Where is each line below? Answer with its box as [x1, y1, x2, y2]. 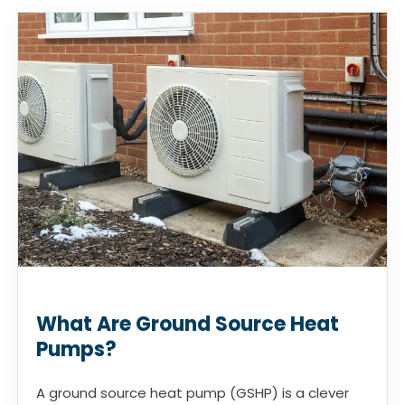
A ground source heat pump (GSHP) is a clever [36, 382, 349, 402]
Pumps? [36, 334, 117, 363]
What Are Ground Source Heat [36, 309, 339, 338]
